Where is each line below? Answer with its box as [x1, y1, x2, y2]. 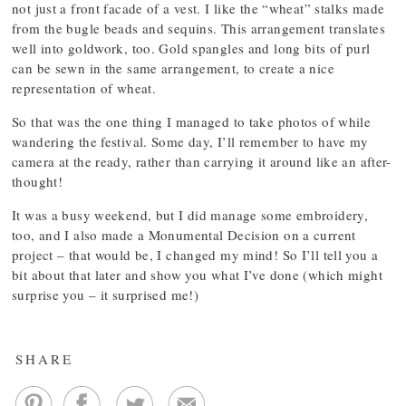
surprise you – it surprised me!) [12, 285, 198, 304]
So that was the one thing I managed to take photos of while [12, 112, 372, 130]
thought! [12, 172, 63, 190]
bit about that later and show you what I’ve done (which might [12, 266, 382, 284]
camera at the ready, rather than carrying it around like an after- [12, 152, 391, 170]
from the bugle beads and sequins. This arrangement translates [12, 19, 385, 37]
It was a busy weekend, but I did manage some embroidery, [12, 206, 368, 224]
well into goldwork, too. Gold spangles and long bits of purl [12, 39, 371, 57]
